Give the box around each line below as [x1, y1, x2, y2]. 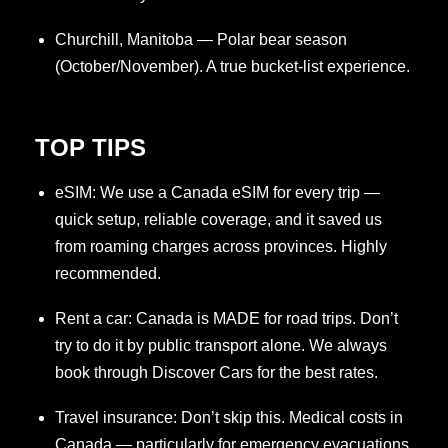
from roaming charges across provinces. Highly [55, 237, 387, 255]
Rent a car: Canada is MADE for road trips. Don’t [55, 309, 398, 327]
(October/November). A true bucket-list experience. [55, 57, 410, 75]
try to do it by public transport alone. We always [55, 336, 387, 354]
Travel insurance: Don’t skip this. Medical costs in [55, 408, 403, 426]
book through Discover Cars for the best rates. [55, 363, 378, 381]
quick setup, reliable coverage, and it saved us [55, 210, 382, 228]
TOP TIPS [35, 133, 146, 161]
